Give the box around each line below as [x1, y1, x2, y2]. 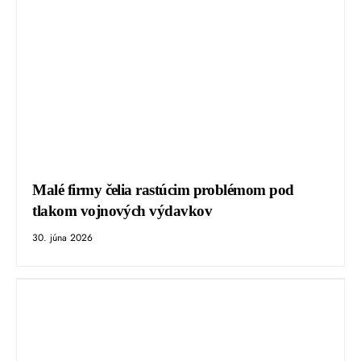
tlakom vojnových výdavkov [32, 202, 213, 220]
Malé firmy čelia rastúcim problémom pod [32, 181, 294, 199]
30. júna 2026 [32, 230, 93, 246]
